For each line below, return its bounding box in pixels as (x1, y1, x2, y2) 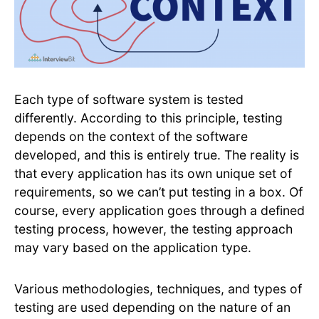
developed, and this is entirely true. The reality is (14, 147, 299, 162)
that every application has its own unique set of (14, 165, 292, 181)
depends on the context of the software (14, 128, 248, 144)
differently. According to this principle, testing (14, 110, 283, 125)
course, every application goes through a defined (14, 202, 305, 218)
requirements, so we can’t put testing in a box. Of (14, 184, 303, 199)
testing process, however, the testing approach (14, 221, 293, 236)
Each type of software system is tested (14, 91, 244, 107)
